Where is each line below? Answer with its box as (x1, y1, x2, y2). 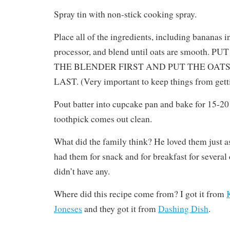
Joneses (54, 203, 82, 215)
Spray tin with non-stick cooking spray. (54, 8, 197, 21)
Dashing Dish (158, 203, 208, 215)
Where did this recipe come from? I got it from (54, 188, 226, 200)
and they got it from (82, 203, 158, 215)
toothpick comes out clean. (54, 113, 152, 125)
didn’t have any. (54, 165, 110, 178)
